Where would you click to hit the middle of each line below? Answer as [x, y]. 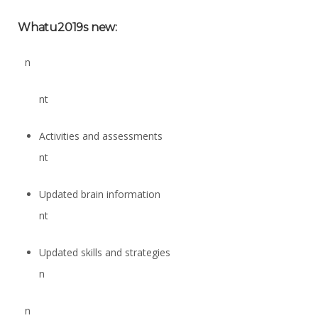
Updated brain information [100, 194]
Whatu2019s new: [67, 27]
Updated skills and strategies [105, 252]
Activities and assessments [101, 136]
